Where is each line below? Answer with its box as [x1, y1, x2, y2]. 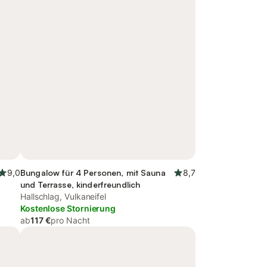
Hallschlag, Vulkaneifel [20, 191, 107, 201]
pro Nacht [51, 215, 90, 225]
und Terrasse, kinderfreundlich [20, 179, 141, 190]
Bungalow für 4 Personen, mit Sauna [20, 167, 166, 178]
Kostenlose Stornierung [20, 203, 116, 213]
